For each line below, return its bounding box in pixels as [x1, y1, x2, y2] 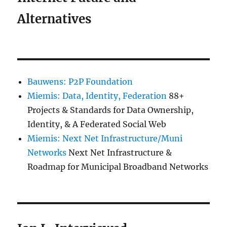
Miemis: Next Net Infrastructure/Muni [27, 133, 183, 144]
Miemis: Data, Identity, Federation [27, 91, 167, 101]
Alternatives [17, 11, 92, 27]
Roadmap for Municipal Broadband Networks [27, 162, 209, 172]
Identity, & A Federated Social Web [27, 119, 167, 130]
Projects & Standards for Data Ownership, [27, 105, 194, 116]
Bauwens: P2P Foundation [27, 77, 133, 87]
